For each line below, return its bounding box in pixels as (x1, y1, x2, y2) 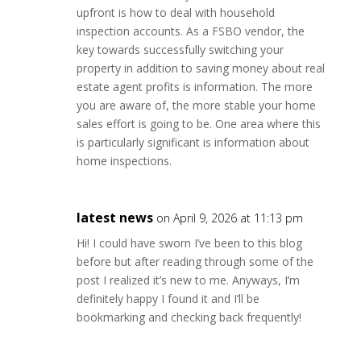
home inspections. (76, 153, 172, 168)
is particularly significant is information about (76, 135, 309, 150)
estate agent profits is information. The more (76, 79, 313, 94)
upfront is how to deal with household (76, 5, 275, 20)
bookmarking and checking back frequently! (76, 309, 301, 325)
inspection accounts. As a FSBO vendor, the (76, 23, 305, 39)
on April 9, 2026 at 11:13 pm (156, 210, 303, 226)
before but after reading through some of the (76, 254, 313, 269)
